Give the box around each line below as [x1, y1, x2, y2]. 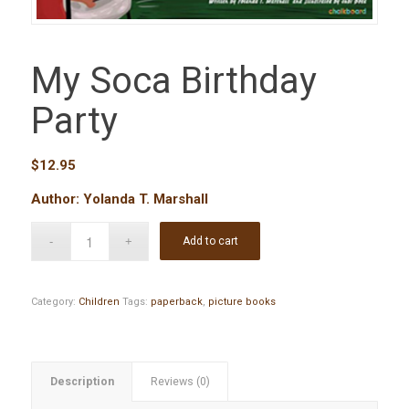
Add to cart [182, 234, 238, 247]
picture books [207, 295, 276, 308]
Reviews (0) [150, 373, 210, 388]
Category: [30, 295, 79, 308]
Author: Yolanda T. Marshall [30, 191, 208, 208]
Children [78, 295, 120, 308]
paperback [150, 295, 203, 308]
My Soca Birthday [30, 59, 317, 103]
